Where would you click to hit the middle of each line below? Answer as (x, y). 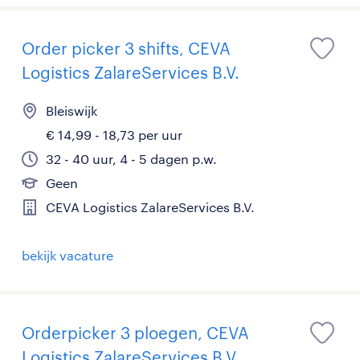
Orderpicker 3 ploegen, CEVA (135, 333)
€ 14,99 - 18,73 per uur (114, 135)
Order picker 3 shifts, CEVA (126, 49)
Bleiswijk (72, 111)
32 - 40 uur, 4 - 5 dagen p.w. (131, 159)
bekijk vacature (67, 256)
